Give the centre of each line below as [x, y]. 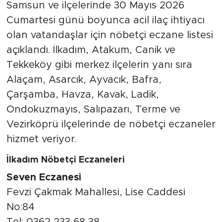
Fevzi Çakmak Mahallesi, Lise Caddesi [96, 192]
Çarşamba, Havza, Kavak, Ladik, [83, 95]
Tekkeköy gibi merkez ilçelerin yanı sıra [99, 65]
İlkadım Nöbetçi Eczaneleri [65, 160]
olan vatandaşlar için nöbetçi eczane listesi [110, 35]
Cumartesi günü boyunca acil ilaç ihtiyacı [105, 21]
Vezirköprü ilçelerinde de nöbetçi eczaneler [111, 125]
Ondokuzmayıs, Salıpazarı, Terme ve [93, 110]
